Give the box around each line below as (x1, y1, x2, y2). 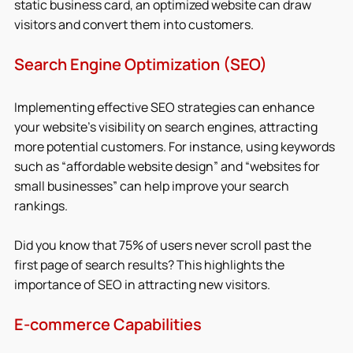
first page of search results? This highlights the (14, 255, 287, 273)
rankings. (14, 196, 68, 214)
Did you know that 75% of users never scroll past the (14, 236, 314, 254)
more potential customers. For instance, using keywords (14, 137, 337, 155)
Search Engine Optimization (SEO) (14, 53, 267, 75)
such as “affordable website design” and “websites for (14, 157, 322, 175)
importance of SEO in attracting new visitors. (14, 275, 270, 293)
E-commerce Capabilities (14, 313, 202, 335)
